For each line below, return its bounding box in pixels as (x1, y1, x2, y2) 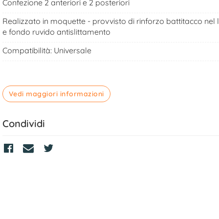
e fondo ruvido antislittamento (2, 27, 110, 37)
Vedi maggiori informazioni (8, 89, 104, 98)
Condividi (2, 117, 45, 130)
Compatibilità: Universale (2, 45, 91, 55)
